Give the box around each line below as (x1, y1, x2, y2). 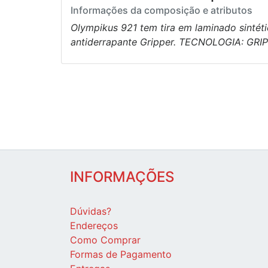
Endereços (70, 220, 118, 232)
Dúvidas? (70, 205, 111, 218)
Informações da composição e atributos (71, 4, 252, 17)
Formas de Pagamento (70, 248, 172, 261)
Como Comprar (70, 234, 141, 246)
